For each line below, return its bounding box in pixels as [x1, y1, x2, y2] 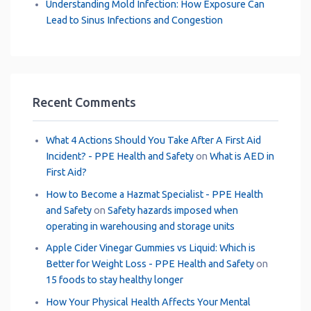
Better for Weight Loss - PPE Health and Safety [45, 258, 254, 270]
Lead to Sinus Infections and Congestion [45, 15, 223, 26]
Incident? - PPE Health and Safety [45, 151, 194, 162]
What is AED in [209, 151, 274, 162]
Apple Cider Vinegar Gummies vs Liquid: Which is [45, 242, 255, 254]
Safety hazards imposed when [107, 204, 238, 216]
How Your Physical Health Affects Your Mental [45, 296, 251, 308]
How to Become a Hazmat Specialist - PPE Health [45, 188, 263, 200]
